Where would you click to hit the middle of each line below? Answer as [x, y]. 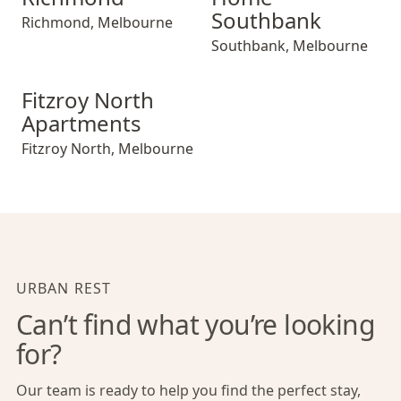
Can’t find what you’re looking [195, 324]
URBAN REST [64, 288]
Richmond [56, 22]
